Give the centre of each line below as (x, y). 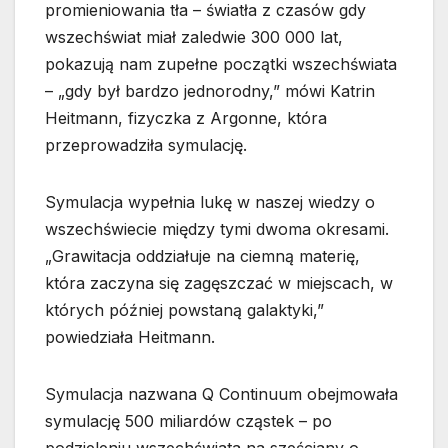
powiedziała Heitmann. (130, 336)
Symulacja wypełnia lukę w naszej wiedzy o (210, 201)
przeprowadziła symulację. (146, 144)
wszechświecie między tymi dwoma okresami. (217, 228)
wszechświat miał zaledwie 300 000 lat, (194, 36)
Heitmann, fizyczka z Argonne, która (186, 117)
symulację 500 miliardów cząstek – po (188, 420)
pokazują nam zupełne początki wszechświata (221, 63)
